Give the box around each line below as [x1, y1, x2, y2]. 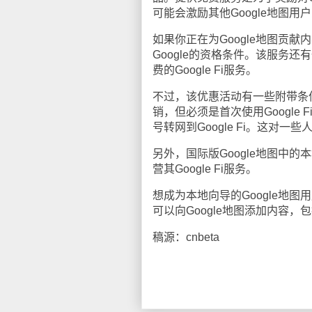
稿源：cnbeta [153, 231, 219, 243]
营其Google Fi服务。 [153, 163, 257, 175]
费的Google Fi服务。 [153, 64, 257, 76]
